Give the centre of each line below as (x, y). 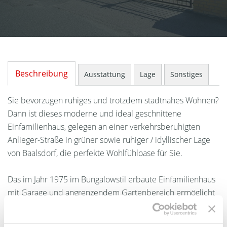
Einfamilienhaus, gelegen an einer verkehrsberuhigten (104, 127)
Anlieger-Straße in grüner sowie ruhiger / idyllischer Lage (109, 140)
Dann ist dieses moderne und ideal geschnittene (94, 114)
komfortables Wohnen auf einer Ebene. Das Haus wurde (108, 206)
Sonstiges (186, 74)
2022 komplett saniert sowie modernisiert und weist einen (112, 219)
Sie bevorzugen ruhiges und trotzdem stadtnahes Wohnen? (113, 101)
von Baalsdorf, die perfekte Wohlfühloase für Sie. (95, 153)
